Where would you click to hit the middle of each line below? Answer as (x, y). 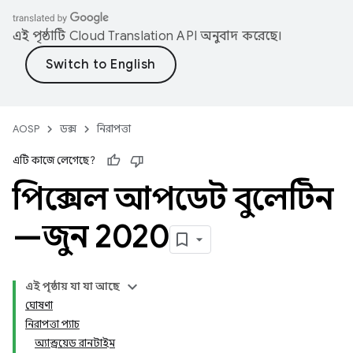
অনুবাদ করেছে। (240, 36)
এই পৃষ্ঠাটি (41, 36)
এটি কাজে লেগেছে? (54, 160)
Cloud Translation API (133, 36)
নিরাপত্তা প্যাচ (52, 324)
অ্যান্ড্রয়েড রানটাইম (75, 343)
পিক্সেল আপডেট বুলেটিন (173, 199)
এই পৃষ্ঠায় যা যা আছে (72, 286)
